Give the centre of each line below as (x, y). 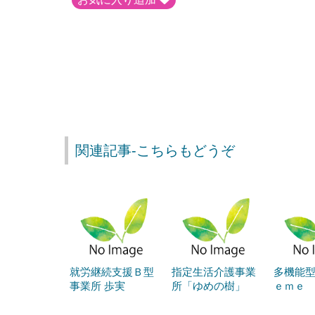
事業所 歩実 (97, 285)
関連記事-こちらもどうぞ (155, 150)
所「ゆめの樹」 (208, 285)
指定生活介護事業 (214, 271)
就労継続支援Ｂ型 (112, 271)
